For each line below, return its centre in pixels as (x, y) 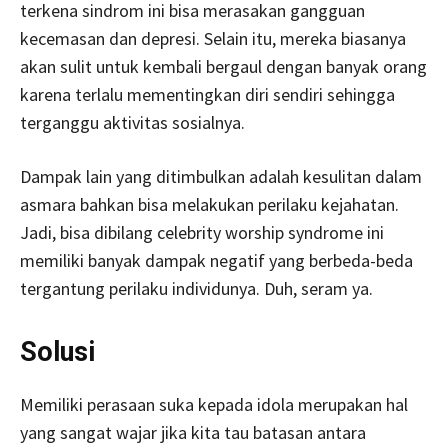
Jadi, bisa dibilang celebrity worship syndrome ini (202, 232)
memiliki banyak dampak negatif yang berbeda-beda (216, 260)
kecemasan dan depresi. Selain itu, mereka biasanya (213, 38)
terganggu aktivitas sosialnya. (132, 122)
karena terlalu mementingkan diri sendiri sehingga (207, 94)
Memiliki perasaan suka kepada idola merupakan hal (214, 404)
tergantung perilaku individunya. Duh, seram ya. (196, 288)
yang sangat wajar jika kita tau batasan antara (193, 432)
